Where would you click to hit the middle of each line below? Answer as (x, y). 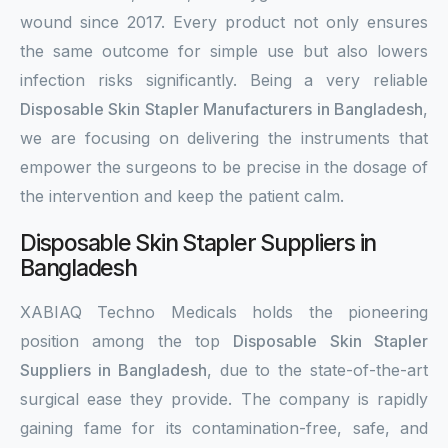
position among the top (127, 341)
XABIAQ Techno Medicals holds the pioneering (224, 312)
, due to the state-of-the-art (317, 370)
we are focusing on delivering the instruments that (224, 138)
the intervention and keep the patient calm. (182, 196)
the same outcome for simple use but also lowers (224, 51)
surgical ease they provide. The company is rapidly (224, 399)
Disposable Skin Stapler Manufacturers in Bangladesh (221, 109)
